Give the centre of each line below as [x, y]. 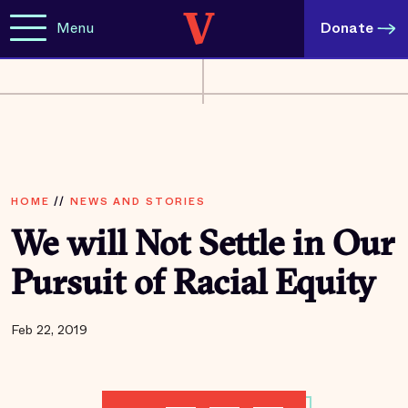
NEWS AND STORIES [138, 201]
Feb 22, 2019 [49, 330]
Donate [347, 28]
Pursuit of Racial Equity [193, 286]
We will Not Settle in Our [203, 246]
